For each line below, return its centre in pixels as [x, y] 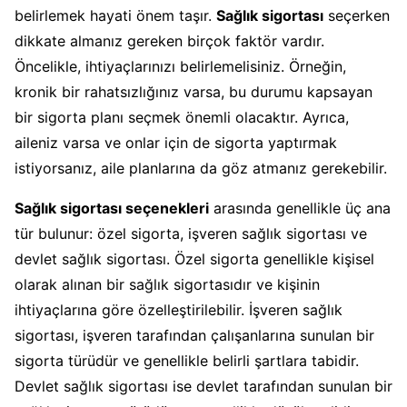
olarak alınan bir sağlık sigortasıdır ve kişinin [167, 284]
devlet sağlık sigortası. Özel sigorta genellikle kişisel [194, 258]
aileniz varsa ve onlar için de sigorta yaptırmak [176, 142]
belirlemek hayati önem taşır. [115, 15]
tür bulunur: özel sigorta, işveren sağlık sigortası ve [191, 233]
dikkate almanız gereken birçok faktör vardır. [169, 40]
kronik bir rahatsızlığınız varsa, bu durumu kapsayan [194, 91]
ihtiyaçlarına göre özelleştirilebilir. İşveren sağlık [179, 309]
